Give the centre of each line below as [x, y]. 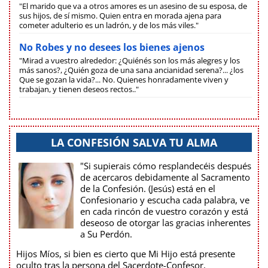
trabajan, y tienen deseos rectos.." [79, 89]
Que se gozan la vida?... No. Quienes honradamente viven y [124, 79]
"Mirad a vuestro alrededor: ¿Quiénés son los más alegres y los [130, 60]
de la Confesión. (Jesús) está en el [148, 188]
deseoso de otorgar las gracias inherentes [165, 222]
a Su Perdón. [106, 234]
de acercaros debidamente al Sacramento [165, 177]
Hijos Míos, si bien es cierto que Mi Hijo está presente [126, 253]
